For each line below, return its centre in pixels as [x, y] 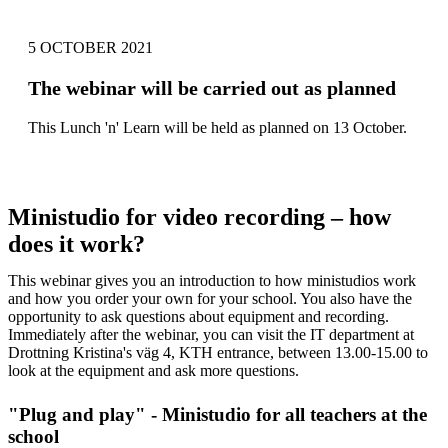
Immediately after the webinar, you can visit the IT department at [211, 334]
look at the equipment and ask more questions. [153, 370]
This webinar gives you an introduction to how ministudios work [212, 280]
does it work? [79, 243]
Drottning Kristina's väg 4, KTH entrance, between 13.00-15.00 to [218, 352]
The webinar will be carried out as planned [212, 87]
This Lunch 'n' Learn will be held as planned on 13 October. [217, 127]
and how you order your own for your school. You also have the [210, 298]
